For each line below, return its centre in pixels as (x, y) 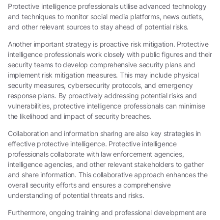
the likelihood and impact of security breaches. (80, 116)
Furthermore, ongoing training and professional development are (107, 212)
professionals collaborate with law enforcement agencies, (96, 154)
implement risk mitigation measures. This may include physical (103, 75)
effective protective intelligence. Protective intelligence (92, 143)
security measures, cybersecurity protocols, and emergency (101, 85)
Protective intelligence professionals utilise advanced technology (107, 6)
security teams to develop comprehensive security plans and (102, 64)
